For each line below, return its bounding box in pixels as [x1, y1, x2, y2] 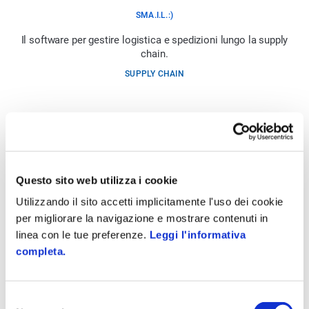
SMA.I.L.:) [135, 10, 174, 21]
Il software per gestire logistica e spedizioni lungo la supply [21, 34, 288, 47]
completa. [16, 245, 66, 257]
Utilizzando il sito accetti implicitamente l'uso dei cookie [16, 195, 283, 208]
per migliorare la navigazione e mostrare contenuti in [16, 212, 268, 224]
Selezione [5, 292, 50, 305]
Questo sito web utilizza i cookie [16, 174, 178, 186]
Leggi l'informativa [149, 228, 246, 241]
